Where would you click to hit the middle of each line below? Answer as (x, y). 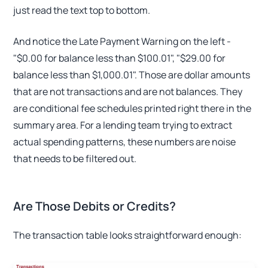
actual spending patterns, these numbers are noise (125, 141)
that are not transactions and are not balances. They (128, 91)
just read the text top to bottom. (82, 10)
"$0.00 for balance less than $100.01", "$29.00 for (120, 58)
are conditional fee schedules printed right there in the (133, 108)
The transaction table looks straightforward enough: (128, 235)
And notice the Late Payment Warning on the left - (122, 41)
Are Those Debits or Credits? (95, 206)
